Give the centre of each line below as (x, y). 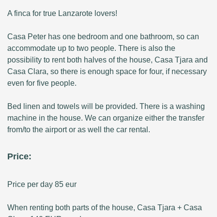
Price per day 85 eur (42, 184)
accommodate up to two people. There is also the (91, 48)
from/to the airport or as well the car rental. (79, 129)
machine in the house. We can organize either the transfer (106, 118)
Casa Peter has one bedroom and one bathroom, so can (103, 36)
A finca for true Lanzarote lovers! (62, 13)
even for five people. (42, 83)
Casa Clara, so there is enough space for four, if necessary (107, 71)
